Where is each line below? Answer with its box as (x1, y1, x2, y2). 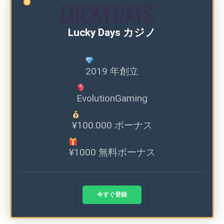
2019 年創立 (85, 65, 138, 77)
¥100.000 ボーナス (71, 119, 152, 131)
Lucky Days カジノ (68, 26, 156, 38)
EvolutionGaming (76, 92, 147, 104)
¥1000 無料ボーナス (68, 146, 155, 158)
